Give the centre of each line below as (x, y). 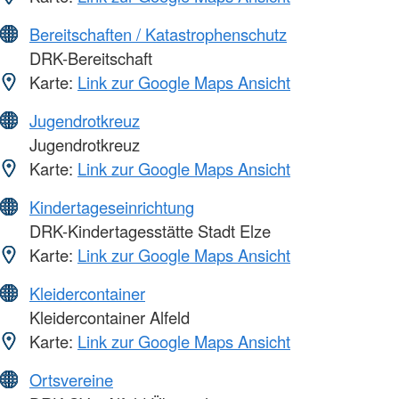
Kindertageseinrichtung (112, 207)
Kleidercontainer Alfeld (107, 318)
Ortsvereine (71, 380)
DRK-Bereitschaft (89, 58)
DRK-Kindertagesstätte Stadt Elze (148, 231)
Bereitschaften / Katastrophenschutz (158, 34)
